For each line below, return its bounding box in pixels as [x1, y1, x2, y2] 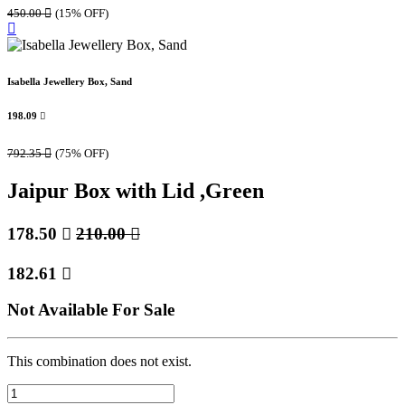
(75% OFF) [55, 146, 108, 161]
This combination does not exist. [7, 353, 192, 369]
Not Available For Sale [7, 300, 174, 320]
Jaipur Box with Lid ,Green [7, 178, 264, 202]
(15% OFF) [55, 6, 108, 21]
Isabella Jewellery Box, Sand [7, 76, 132, 88]
